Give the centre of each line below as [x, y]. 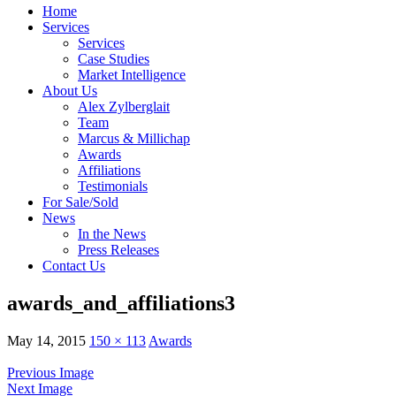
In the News [112, 234]
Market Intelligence [132, 75]
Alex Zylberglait [124, 107]
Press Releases [118, 250]
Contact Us [74, 266]
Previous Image [50, 372]
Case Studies [114, 59]
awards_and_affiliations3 [121, 303]
